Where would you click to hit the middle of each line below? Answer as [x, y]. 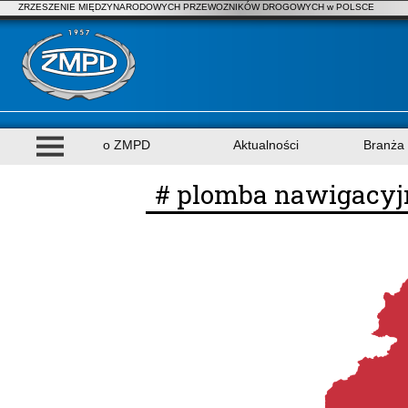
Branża [384, 145]
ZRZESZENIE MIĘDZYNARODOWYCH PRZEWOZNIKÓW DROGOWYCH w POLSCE [196, 7]
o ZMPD [127, 145]
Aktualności [266, 145]
